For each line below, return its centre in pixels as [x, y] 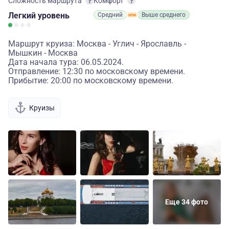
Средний [110, 15]
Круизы [42, 108]
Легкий [23, 16]
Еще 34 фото [187, 202]
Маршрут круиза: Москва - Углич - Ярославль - [97, 44]
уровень [54, 16]
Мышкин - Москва [43, 53]
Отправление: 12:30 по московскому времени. [97, 71]
